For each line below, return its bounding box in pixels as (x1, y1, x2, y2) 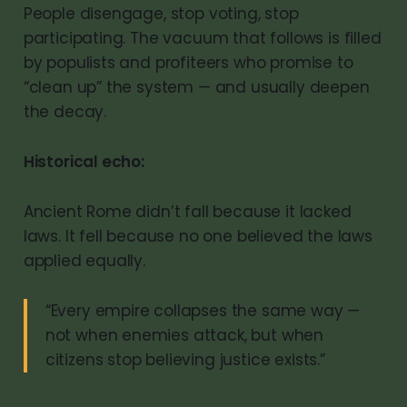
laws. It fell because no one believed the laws (23, 224, 372, 247)
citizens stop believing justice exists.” (45, 348, 325, 371)
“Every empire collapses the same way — (45, 299, 361, 322)
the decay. (23, 100, 107, 123)
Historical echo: (23, 150, 144, 173)
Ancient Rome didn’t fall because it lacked (23, 200, 352, 223)
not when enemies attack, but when (45, 323, 324, 346)
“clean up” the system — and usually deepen (23, 75, 370, 98)
